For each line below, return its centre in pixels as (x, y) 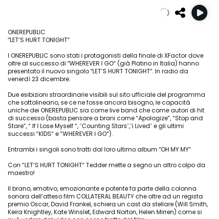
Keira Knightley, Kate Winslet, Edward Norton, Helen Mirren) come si (105, 212)
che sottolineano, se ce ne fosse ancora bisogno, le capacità (99, 102)
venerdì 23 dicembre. (39, 79)
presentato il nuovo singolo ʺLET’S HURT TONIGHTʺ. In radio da (98, 71)
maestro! (21, 173)
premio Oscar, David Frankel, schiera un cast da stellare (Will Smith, (108, 204)
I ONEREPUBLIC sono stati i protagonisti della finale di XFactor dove (106, 55)
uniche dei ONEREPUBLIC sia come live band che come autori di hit (106, 110)
